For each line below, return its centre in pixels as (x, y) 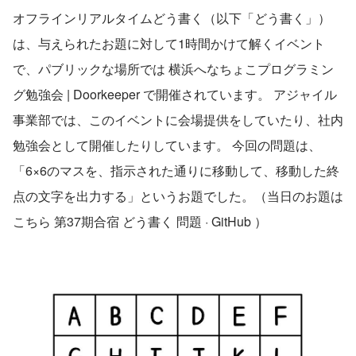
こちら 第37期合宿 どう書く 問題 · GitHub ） (140, 221)
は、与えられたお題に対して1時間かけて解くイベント (169, 43)
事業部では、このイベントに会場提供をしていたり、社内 (178, 119)
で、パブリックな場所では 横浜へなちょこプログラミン (173, 68)
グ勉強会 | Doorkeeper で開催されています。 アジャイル (175, 94)
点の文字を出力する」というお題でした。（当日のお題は (178, 195)
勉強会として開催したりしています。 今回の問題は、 (167, 145)
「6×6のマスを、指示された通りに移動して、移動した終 (176, 170)
